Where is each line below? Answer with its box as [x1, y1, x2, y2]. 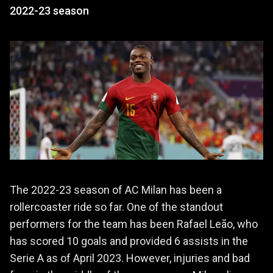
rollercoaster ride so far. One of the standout [10, 200, 223, 213]
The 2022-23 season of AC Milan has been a [10, 183, 222, 196]
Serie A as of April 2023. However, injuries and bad [10, 251, 250, 264]
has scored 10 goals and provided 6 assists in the [10, 234, 248, 247]
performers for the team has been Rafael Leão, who [10, 217, 258, 230]
